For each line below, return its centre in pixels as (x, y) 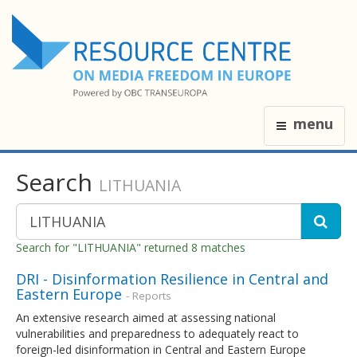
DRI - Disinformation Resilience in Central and (172, 279)
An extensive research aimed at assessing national (146, 317)
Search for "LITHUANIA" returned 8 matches (131, 247)
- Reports (149, 295)
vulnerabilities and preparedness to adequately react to (157, 333)
